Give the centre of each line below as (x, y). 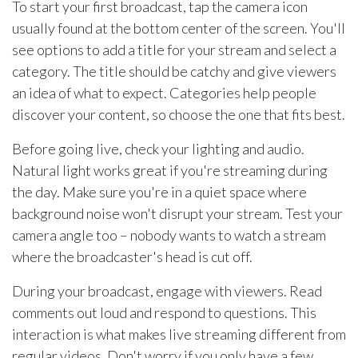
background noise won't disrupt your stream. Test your (177, 214)
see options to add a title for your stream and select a (174, 50)
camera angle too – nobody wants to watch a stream (169, 235)
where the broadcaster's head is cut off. (132, 257)
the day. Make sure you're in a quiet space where (159, 192)
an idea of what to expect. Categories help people (164, 93)
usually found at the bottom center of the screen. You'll (179, 28)
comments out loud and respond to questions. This (164, 313)
